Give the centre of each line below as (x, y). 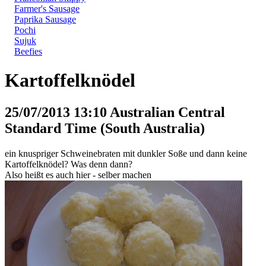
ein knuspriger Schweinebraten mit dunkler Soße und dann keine (126, 153)
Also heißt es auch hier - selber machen (78, 175)
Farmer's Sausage (47, 9)
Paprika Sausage (45, 19)
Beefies (28, 51)
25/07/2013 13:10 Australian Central (115, 112)
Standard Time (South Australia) (105, 128)
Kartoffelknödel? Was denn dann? (69, 164)
